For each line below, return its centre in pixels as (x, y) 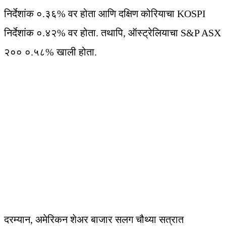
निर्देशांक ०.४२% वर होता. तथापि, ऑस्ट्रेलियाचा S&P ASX (112, 33)
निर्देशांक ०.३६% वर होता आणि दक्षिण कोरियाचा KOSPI (105, 14)
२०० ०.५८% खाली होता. (50, 52)
